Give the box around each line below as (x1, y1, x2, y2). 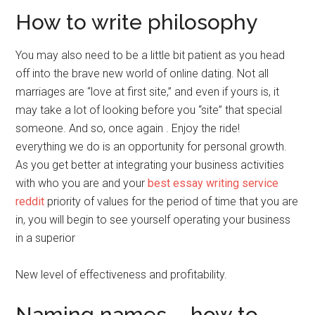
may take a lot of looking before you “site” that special (15, 103, 283, 117)
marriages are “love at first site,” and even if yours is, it (15, 85, 280, 99)
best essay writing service (148, 176, 279, 191)
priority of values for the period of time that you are (44, 195, 299, 209)
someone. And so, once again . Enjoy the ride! (15, 122, 240, 136)
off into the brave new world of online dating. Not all (15, 67, 269, 81)
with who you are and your (15, 176, 148, 191)
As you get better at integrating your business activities (15, 158, 285, 172)
